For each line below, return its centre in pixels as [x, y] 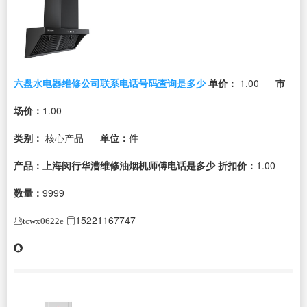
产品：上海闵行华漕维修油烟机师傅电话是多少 [114, 165]
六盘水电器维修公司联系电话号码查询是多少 [110, 83]
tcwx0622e [43, 221]
